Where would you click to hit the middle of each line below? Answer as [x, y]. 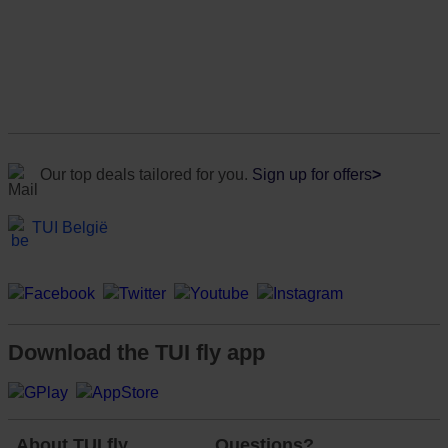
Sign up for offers [312, 174]
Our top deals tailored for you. [146, 174]
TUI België [70, 227]
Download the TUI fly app [136, 352]
